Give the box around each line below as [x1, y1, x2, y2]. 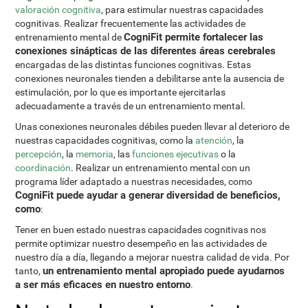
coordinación [15, 162, 71, 173]
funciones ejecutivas [132, 148, 219, 159]
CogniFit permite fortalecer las [124, 31, 264, 43]
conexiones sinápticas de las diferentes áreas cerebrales [15, 45, 276, 57]
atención [195, 135, 233, 146]
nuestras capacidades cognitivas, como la [15, 135, 196, 146]
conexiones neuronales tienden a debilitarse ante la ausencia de [15, 73, 285, 84]
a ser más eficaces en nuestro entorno [15, 278, 191, 291]
